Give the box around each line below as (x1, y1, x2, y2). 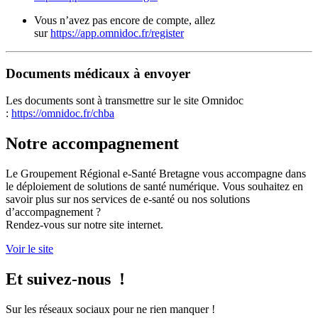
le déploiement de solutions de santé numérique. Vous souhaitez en (6, 180, 303, 193)
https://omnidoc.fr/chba (11, 107, 114, 120)
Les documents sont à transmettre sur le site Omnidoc (6, 94, 243, 107)
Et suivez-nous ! (6, 270, 125, 289)
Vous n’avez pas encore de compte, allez (34, 13, 215, 26)
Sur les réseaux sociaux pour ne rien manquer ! (6, 303, 215, 316)
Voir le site (6, 243, 53, 256)
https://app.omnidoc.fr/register (50, 26, 184, 39)
